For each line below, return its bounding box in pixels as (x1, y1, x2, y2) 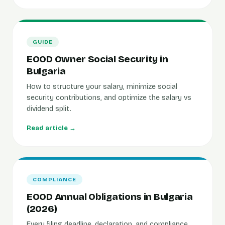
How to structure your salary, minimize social (27, 82, 177, 91)
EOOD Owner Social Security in (27, 53, 168, 65)
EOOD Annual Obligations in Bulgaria (27, 191, 193, 202)
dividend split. (27, 104, 71, 113)
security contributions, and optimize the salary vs (27, 93, 191, 102)
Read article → (27, 124, 76, 132)
